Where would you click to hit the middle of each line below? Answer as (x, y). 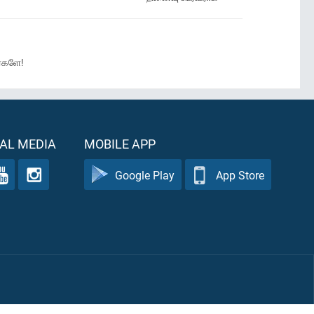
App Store (240, 175)
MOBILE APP (120, 144)
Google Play (145, 175)
